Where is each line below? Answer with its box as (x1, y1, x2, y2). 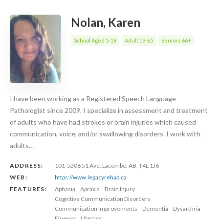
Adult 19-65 (125, 37, 153, 44)
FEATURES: (10, 185, 47, 193)
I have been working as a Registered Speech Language (10, 94, 176, 103)
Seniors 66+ (161, 37, 191, 44)
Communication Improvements (55, 205, 137, 213)
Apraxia (80, 185, 100, 193)
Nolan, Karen (71, 15, 140, 30)
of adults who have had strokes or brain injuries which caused (10, 118, 196, 127)
